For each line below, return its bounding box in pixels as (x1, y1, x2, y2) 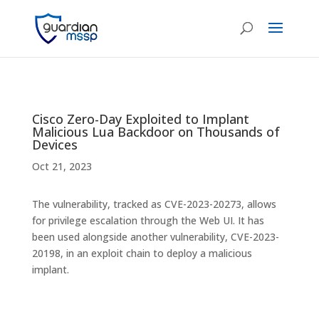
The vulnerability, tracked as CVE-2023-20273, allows (31, 197, 276, 211)
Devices (31, 136, 78, 153)
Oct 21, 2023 (31, 159, 92, 173)
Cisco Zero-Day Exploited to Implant (31, 110, 249, 127)
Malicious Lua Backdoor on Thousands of (31, 123, 280, 140)
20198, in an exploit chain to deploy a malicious (31, 246, 252, 260)
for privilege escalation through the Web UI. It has (31, 214, 264, 227)
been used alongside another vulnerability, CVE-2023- (31, 230, 279, 244)
